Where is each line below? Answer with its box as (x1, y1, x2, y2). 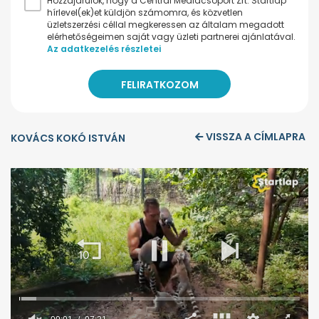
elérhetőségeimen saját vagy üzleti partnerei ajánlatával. (47, 31, 296, 43)
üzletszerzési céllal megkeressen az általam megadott (47, 19, 284, 31)
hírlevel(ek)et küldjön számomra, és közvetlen (47, 6, 243, 19)
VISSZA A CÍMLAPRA (206, 130, 305, 145)
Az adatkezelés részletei (47, 43, 161, 56)
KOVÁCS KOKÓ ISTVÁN (11, 131, 125, 146)
